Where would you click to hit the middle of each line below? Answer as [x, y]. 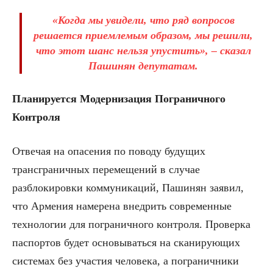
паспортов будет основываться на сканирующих [126, 243]
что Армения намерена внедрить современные [122, 206]
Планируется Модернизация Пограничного [119, 99]
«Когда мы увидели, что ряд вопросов [143, 20]
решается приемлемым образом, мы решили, [143, 36]
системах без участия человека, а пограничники [126, 261]
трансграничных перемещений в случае [106, 170]
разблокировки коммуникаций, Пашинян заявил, [128, 188]
